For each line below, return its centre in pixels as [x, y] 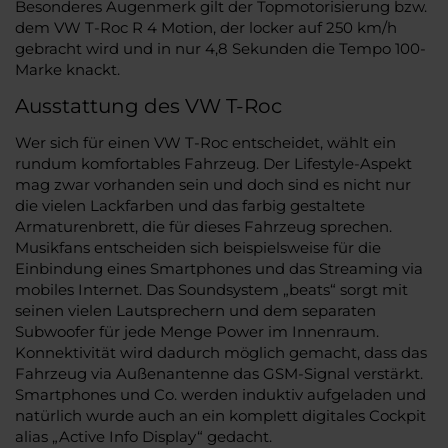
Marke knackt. [67, 69]
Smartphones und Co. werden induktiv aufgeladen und [220, 394]
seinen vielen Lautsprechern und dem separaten [195, 310]
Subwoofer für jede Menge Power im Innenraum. [197, 331]
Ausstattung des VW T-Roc [148, 105]
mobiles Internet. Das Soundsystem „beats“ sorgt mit [211, 289]
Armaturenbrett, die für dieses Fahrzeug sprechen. [203, 226]
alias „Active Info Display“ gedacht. [143, 436]
